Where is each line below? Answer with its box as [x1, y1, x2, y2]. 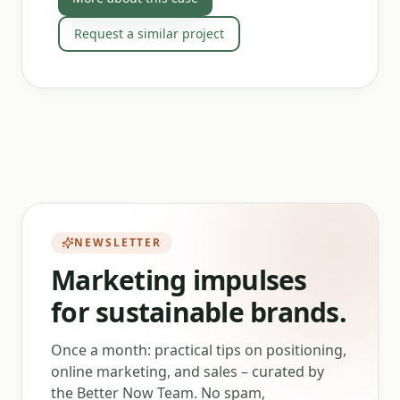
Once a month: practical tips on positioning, [51, 340, 346, 360]
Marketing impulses [51, 262, 307, 298]
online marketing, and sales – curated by [51, 362, 324, 381]
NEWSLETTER [74, 235, 162, 250]
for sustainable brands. [51, 294, 346, 330]
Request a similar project [74, 25, 224, 42]
